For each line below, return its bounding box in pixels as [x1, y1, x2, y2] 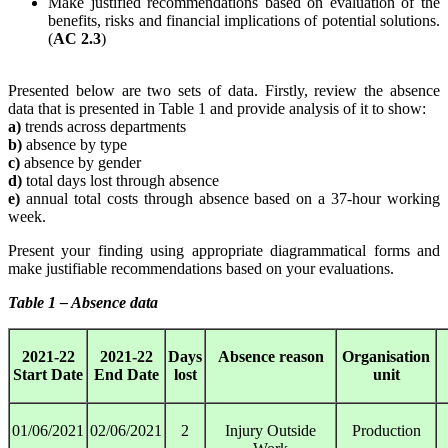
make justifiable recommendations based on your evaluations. [8, 260, 394, 278]
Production [351, 422, 421, 440]
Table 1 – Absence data [8, 294, 158, 312]
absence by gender [20, 154, 141, 172]
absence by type [22, 136, 127, 154]
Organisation [342, 348, 430, 366]
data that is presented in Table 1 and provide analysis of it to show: [8, 100, 426, 118]
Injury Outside [225, 422, 316, 440]
